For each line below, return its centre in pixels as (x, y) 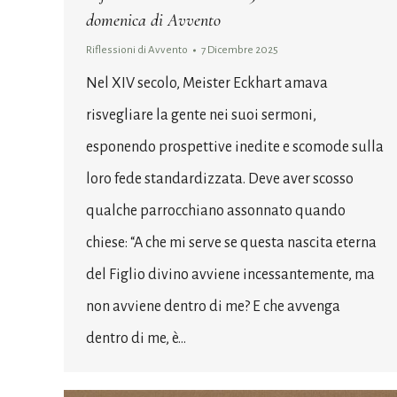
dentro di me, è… (136, 338)
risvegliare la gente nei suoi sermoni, (201, 115)
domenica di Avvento (153, 20)
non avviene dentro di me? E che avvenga (213, 306)
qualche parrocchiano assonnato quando (216, 210)
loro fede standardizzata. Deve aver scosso (220, 179)
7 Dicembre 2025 (240, 50)
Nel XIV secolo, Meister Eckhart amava (207, 83)
